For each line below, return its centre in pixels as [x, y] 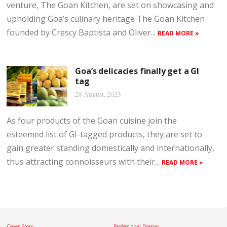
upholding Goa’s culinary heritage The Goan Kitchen [106, 19]
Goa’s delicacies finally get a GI [137, 71]
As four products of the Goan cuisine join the [92, 121]
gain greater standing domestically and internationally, [111, 148]
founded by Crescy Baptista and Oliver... [82, 32]
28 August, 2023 [98, 94]
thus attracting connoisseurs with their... [84, 162]
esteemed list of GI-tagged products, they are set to [105, 134]
